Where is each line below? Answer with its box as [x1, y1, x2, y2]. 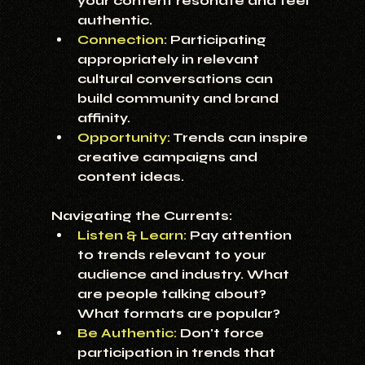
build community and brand [77, 90, 282, 107]
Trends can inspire [169, 130, 311, 146]
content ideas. [77, 169, 184, 185]
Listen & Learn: [77, 227, 187, 244]
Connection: [77, 32, 167, 48]
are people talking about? [77, 286, 270, 302]
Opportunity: [77, 130, 170, 146]
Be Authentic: [77, 325, 177, 341]
